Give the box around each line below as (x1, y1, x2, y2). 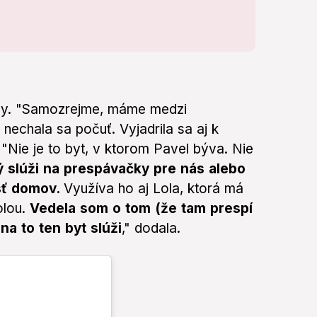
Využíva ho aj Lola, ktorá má (64, 180, 243, 197)
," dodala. (122, 220, 180, 237)
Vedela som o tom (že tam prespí (30, 200, 253, 217)
